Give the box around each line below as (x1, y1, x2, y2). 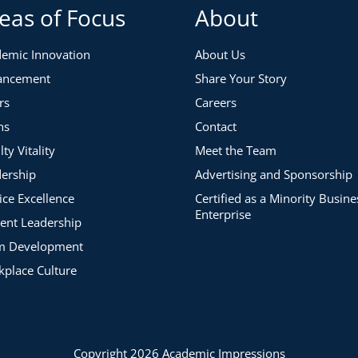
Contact (195, 118, 237, 135)
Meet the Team (195, 142, 276, 159)
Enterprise (195, 206, 251, 223)
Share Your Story (195, 70, 287, 87)
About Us (195, 46, 245, 63)
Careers (195, 94, 237, 111)
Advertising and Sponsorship (195, 166, 352, 183)
